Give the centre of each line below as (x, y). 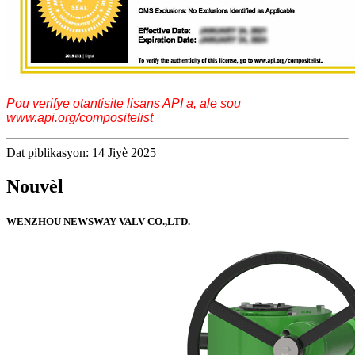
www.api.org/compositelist (80, 118)
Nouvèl (35, 187)
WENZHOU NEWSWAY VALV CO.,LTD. (98, 221)
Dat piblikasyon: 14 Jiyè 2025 (81, 153)
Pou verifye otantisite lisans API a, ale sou (124, 104)
